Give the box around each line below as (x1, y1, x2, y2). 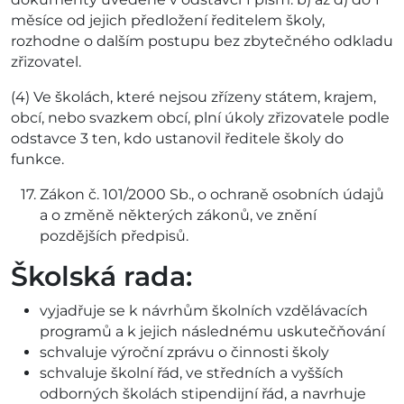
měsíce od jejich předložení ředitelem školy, (11, 12, 325, 30)
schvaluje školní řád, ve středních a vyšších (40, 364, 344, 382)
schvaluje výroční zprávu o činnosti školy (40, 344, 329, 362)
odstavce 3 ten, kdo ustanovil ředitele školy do (11, 130, 344, 148)
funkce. (11, 151, 64, 169)
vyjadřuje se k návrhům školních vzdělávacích (40, 302, 368, 320)
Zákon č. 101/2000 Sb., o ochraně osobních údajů (40, 186, 384, 204)
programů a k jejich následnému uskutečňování (40, 323, 385, 341)
